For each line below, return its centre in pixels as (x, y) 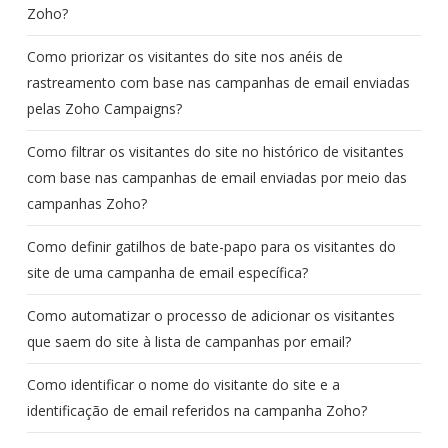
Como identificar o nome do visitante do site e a (183, 384)
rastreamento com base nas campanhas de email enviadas (218, 82)
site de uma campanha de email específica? (167, 272)
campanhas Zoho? (86, 203)
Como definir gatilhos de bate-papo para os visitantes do (211, 246)
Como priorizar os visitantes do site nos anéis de (184, 56)
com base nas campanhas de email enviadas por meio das (216, 177)
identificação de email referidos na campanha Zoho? (196, 410)
